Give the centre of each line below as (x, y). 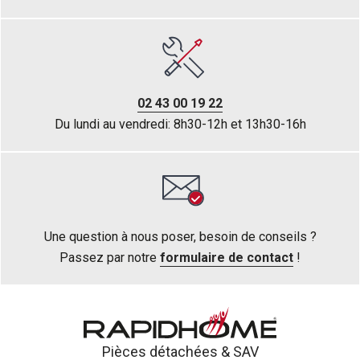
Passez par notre (110, 258)
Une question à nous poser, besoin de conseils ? (180, 237)
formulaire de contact (227, 258)
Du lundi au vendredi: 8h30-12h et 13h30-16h (180, 124)
